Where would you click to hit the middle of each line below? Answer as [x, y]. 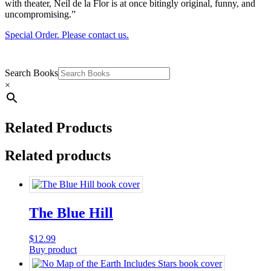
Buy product [53, 250]
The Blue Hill [71, 213]
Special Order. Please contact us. [67, 34]
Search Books [31, 73]
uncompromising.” [40, 14]
